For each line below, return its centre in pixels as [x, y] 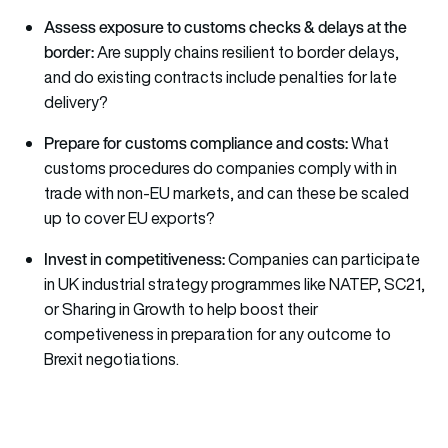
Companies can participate [322, 259]
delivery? [76, 102]
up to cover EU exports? [129, 218]
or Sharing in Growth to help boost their [181, 309]
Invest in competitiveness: [134, 259]
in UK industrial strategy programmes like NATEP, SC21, [234, 284]
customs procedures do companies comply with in [220, 168]
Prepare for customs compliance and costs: [196, 143]
